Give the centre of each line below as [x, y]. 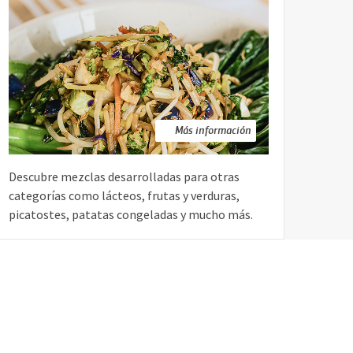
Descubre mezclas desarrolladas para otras [124, 177]
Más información [213, 130]
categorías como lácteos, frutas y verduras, [124, 196]
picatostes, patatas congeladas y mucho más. [131, 215]
